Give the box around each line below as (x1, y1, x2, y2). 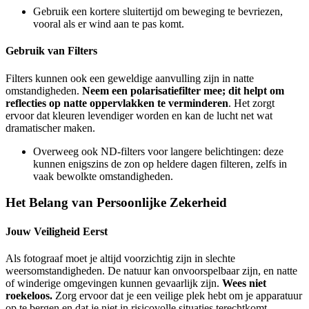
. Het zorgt (228, 97, 275, 109)
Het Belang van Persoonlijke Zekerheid (6, 195, 227, 210)
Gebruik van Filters (6, 45, 97, 57)
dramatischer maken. (6, 121, 95, 134)
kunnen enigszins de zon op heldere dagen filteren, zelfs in (33, 157, 287, 170)
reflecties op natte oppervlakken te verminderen (6, 97, 228, 109)
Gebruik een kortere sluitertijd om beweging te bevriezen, (33, 6, 283, 18)
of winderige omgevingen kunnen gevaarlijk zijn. (6, 277, 222, 289)
